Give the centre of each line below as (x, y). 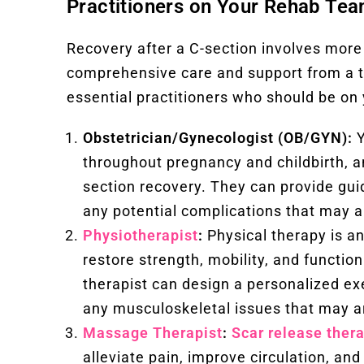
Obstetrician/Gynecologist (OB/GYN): (218, 137)
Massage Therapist (153, 332)
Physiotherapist (141, 235)
